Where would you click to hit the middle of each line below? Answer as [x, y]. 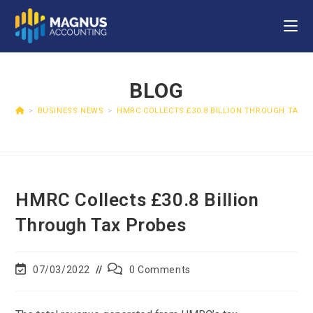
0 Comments [160, 270]
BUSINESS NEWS [71, 111]
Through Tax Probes [101, 225]
